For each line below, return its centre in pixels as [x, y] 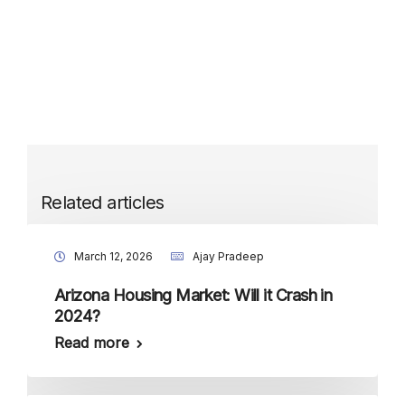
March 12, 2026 [113, 256]
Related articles [103, 202]
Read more [92, 343]
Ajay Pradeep [228, 256]
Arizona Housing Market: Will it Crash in [193, 295]
